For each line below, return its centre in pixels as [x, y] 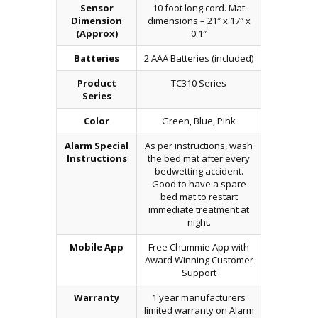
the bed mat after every [199, 158]
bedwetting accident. [199, 171]
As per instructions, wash [199, 145]
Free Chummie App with [199, 247]
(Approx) [97, 33]
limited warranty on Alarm [199, 310]
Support [199, 272]
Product [97, 83]
